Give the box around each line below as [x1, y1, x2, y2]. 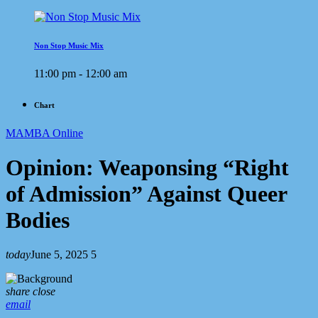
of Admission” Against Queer [6, 181, 287, 207]
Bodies [6, 207, 70, 233]
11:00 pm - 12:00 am [34, 67, 127, 79]
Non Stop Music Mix [34, 40, 104, 50]
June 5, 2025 [31, 248, 88, 261]
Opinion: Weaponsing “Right [6, 155, 289, 180]
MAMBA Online [6, 126, 83, 139]
